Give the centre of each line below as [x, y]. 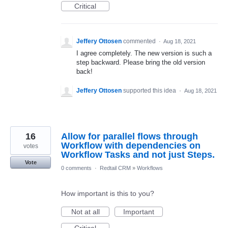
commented [140, 41]
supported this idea [150, 91]
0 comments [76, 168]
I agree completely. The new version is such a [144, 53]
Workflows [150, 168]
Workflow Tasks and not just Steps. [138, 155]
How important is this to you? [108, 194]
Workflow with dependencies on [131, 146]
